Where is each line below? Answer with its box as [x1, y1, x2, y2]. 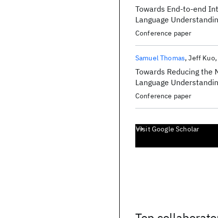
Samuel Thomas [135, 54, 185, 62]
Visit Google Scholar [136, 125, 200, 133]
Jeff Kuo [188, 54, 215, 62]
